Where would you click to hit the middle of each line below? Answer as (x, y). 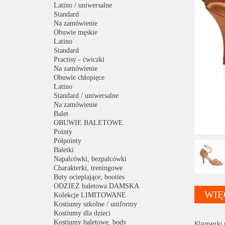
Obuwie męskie (76, 32)
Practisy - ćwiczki (79, 60)
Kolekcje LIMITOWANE (90, 195)
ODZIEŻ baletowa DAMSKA (96, 186)
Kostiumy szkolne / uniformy (95, 204)
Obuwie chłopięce (79, 78)
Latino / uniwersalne (83, 5)
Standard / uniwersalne (86, 96)
